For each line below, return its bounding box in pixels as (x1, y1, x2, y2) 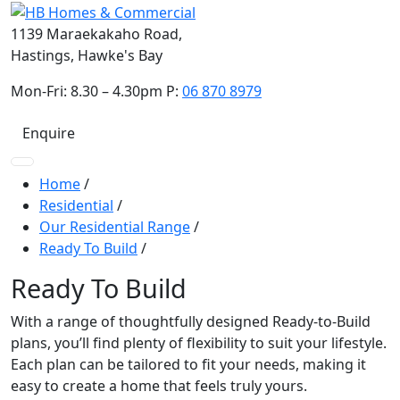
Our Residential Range (39, 216, 190, 237)
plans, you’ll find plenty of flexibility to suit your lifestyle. (11, 332, 387, 353)
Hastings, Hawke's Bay (11, 45, 162, 65)
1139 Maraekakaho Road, (11, 23, 182, 44)
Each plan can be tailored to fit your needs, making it (11, 354, 366, 374)
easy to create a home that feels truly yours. (11, 375, 307, 396)
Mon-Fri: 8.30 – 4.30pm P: (11, 80, 182, 101)
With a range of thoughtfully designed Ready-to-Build (11, 311, 371, 331)
